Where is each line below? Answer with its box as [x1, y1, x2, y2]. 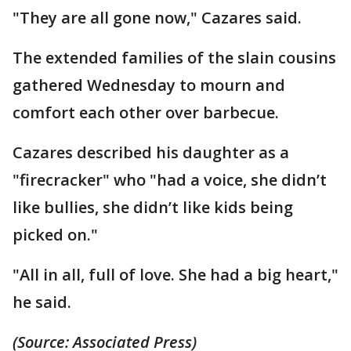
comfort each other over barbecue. [13, 101, 279, 123]
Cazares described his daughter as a [13, 141, 289, 163]
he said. [13, 291, 71, 313]
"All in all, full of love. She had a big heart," [13, 263, 338, 285]
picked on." [13, 223, 98, 245]
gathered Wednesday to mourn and [13, 74, 285, 96]
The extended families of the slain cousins [13, 46, 336, 68]
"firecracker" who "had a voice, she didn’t [13, 168, 327, 190]
